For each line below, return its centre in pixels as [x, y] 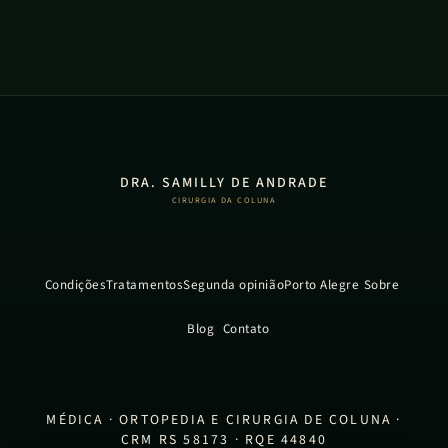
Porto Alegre [322, 285]
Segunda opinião [234, 285]
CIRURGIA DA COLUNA [224, 200]
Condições [75, 285]
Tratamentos [145, 285]
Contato [246, 329]
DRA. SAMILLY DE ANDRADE [224, 183]
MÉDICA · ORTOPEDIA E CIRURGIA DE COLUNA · [224, 420]
